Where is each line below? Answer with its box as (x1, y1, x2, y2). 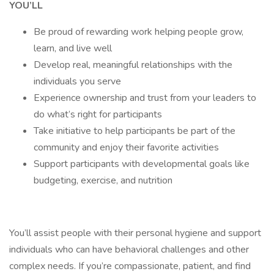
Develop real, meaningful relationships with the (34, 58, 232, 72)
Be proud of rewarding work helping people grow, (34, 25, 243, 39)
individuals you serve (34, 75, 121, 88)
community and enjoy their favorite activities (34, 141, 219, 154)
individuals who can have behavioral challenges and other (9, 243, 249, 256)
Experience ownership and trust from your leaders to (34, 91, 256, 105)
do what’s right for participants (34, 108, 162, 121)
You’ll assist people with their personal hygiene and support (9, 226, 261, 240)
